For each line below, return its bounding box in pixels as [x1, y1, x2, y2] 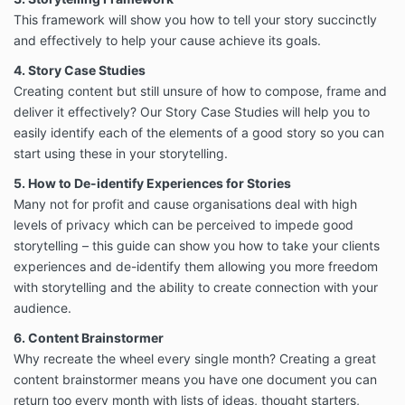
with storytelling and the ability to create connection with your [14, 279, 378, 296]
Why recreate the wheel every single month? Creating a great [14, 351, 376, 367]
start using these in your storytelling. [14, 146, 228, 162]
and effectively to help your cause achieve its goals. [14, 33, 325, 49]
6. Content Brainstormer [14, 330, 164, 346]
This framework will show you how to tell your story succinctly [14, 12, 377, 28]
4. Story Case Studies [14, 62, 146, 79]
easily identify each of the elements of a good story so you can [14, 125, 384, 141]
